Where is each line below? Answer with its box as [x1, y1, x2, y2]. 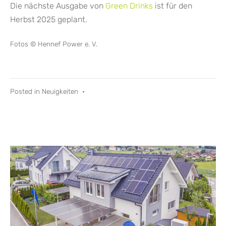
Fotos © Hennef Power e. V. [10, 39, 97, 48]
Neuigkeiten [42, 87, 78, 95]
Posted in [10, 87, 42, 95]
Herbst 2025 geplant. [10, 14, 87, 24]
